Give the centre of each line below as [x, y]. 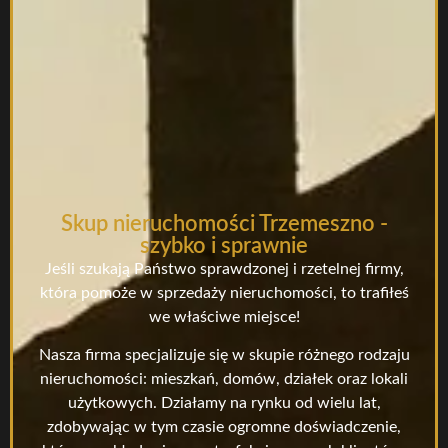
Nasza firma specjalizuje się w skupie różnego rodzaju [224, 355]
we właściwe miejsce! [224, 317]
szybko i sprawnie [224, 246]
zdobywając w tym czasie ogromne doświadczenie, [224, 427]
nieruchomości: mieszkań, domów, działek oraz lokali [224, 379]
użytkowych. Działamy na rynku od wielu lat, [224, 403]
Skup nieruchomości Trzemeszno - [224, 224]
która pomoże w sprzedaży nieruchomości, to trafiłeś [224, 293]
